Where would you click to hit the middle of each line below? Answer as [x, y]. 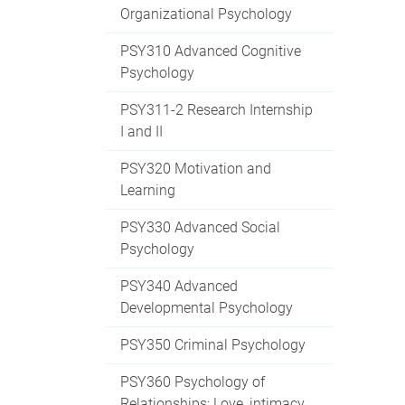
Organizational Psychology [206, 14]
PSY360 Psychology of [193, 381]
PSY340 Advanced [179, 286]
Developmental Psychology [207, 307]
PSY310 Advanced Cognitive [211, 51]
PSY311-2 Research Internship [217, 109]
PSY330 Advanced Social [200, 227]
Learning [148, 190]
